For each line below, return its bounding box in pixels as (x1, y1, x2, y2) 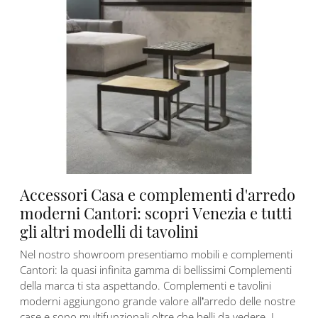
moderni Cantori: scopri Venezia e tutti (20, 202, 292, 224)
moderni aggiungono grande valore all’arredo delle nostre (20, 294, 295, 309)
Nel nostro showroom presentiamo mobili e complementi (20, 247, 292, 262)
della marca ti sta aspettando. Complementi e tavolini (20, 278, 271, 293)
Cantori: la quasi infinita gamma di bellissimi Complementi (20, 263, 292, 278)
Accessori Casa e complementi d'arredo (20, 184, 295, 205)
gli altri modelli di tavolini (20, 221, 198, 242)
